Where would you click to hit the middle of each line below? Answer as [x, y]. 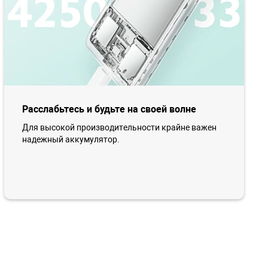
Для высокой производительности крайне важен [119, 127]
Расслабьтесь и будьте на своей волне [109, 109]
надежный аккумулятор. [71, 139]
